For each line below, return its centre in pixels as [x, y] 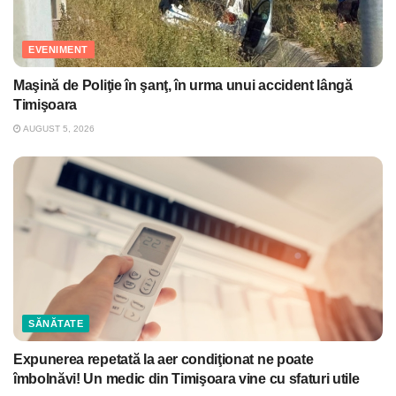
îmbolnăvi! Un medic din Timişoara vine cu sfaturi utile [187, 379]
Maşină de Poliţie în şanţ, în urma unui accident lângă [183, 86]
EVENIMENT [58, 50]
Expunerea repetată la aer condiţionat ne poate [164, 360]
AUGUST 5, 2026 [58, 129]
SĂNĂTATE [56, 324]
